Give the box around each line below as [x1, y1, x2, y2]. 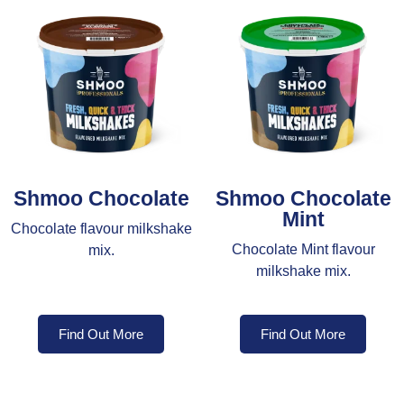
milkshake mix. [255, 262, 351, 279]
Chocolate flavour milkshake [10, 220, 192, 236]
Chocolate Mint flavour [231, 241, 375, 257]
